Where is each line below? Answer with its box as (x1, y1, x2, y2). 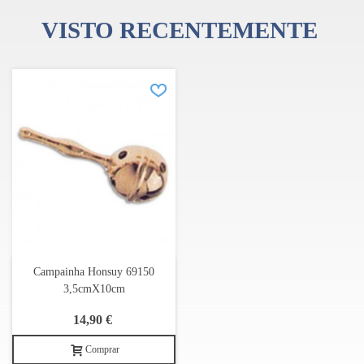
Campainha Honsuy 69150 (33, 266, 154, 279)
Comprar (84, 344, 119, 356)
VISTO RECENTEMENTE (41, 17, 318, 44)
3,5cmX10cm (63, 283, 125, 296)
